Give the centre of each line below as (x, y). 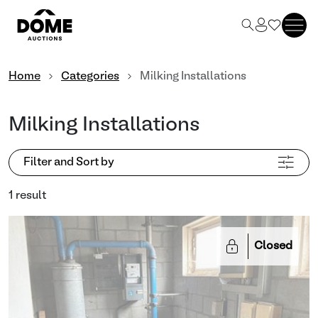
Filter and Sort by (69, 163)
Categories (90, 77)
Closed (273, 246)
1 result (27, 196)
